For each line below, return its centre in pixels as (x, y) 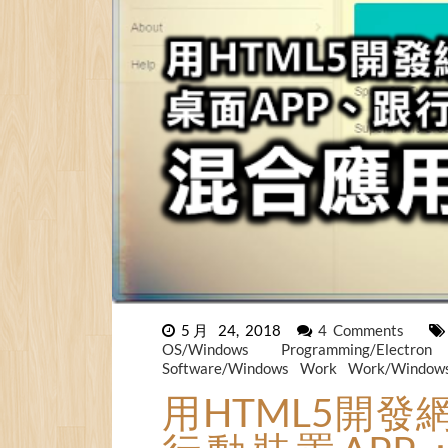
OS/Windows (217, 348)
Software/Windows (227, 367)
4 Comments (364, 329)
